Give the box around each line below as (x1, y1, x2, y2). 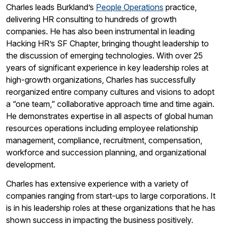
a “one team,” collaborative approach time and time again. (6, 98, 214, 109)
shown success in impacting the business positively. (6, 214, 193, 225)
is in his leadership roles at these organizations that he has (6, 202, 215, 213)
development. (6, 159, 55, 169)
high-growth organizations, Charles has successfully (6, 74, 196, 85)
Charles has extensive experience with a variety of (6, 178, 189, 189)
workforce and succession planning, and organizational (6, 147, 206, 157)
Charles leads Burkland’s (6, 2, 96, 12)
